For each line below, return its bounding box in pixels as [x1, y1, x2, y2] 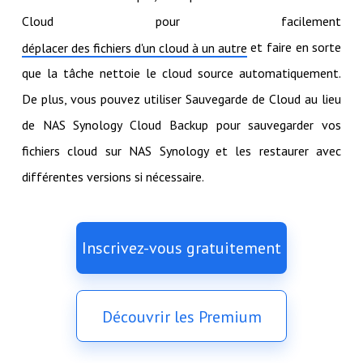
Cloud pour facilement [21, 13, 342, 30]
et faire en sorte [246, 39, 342, 56]
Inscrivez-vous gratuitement [82, 237, 281, 259]
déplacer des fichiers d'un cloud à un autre [21, 40, 247, 57]
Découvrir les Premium [101, 306, 262, 328]
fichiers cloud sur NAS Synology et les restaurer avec [21, 143, 342, 160]
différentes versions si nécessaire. [21, 169, 204, 186]
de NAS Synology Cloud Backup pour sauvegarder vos [21, 117, 342, 134]
